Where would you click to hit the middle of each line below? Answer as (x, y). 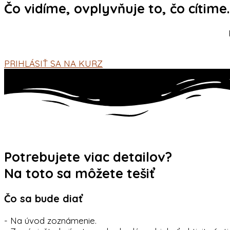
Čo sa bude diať (43, 199)
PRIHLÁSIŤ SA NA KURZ (53, 63)
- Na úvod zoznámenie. (50, 220)
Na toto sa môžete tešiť (79, 173)
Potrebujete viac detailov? (88, 156)
